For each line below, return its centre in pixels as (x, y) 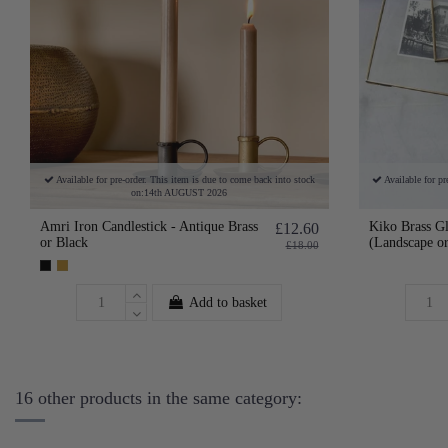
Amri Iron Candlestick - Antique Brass (149, 227)
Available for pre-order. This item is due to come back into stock (184, 180)
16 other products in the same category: (158, 398)
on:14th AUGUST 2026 (179, 193)
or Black (64, 243)
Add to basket (228, 303)
